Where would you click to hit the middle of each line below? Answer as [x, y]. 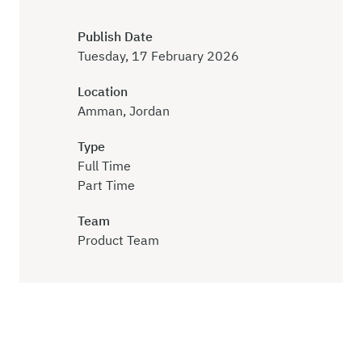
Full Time [104, 166]
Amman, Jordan [124, 111]
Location [103, 92]
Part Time [106, 185]
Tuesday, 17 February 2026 [158, 56]
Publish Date [115, 37]
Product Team [118, 240]
